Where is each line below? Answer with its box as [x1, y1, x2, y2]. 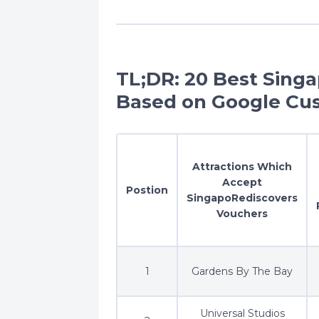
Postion [126, 183, 168, 197]
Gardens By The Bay [192, 264, 293, 278]
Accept [222, 175, 262, 189]
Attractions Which [192, 159, 292, 173]
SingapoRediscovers [187, 191, 298, 204]
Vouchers [216, 206, 268, 220]
